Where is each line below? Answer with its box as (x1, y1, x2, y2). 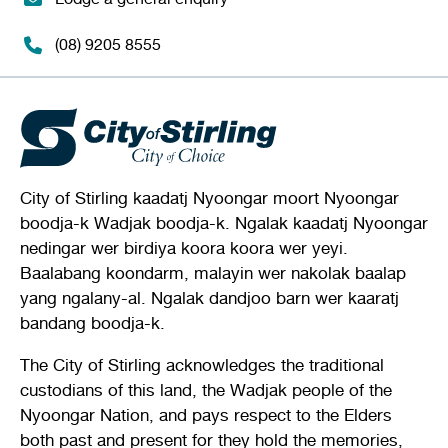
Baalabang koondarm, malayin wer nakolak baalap (20, 262, 406, 284)
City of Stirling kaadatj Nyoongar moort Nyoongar (20, 187, 399, 209)
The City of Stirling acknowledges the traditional (20, 354, 384, 376)
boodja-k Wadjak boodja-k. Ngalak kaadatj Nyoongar (20, 212, 428, 234)
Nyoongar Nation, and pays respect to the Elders (20, 404, 392, 426)
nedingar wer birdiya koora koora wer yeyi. (20, 237, 348, 259)
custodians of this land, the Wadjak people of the (20, 379, 392, 401)
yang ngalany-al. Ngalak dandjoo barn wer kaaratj (20, 287, 399, 309)
